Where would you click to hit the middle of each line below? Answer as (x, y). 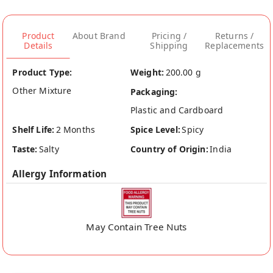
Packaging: (154, 91)
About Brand (99, 36)
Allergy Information (60, 173)
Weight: (147, 72)
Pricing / (169, 36)
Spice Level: (155, 129)
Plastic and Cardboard (177, 110)
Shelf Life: (34, 129)
